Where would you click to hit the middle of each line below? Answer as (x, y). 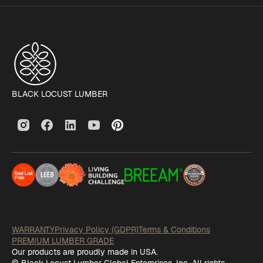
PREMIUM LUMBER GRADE (63, 241)
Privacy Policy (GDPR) (97, 230)
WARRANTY (33, 230)
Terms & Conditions (174, 230)
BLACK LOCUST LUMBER (60, 94)
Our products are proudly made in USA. (85, 252)
